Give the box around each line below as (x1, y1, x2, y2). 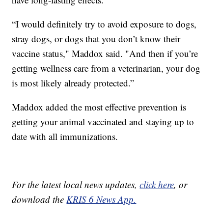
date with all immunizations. (12, 130, 118, 142)
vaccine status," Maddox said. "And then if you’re (12, 47, 198, 59)
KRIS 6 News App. (66, 192, 137, 205)
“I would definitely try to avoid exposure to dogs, (12, 17, 197, 30)
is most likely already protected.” (12, 76, 135, 89)
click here (139, 178, 174, 191)
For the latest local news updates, (12, 178, 140, 191)
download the (12, 192, 67, 205)
